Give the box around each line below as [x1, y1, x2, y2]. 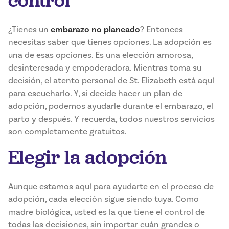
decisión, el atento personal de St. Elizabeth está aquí [8, 75, 214, 86]
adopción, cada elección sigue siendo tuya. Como [8, 194, 199, 205]
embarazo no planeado [51, 24, 140, 35]
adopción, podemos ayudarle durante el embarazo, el [8, 101, 213, 112]
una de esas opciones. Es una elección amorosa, [8, 50, 193, 61]
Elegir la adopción [8, 145, 167, 170]
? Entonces [140, 24, 183, 35]
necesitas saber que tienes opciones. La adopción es [8, 37, 212, 48]
